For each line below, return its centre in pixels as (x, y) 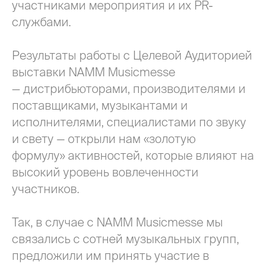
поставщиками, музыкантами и (100, 105)
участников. (46, 189)
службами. (41, 22)
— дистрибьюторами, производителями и (129, 89)
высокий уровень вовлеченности (105, 172)
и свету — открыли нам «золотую (104, 139)
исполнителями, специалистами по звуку (129, 122)
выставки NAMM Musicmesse (94, 72)
